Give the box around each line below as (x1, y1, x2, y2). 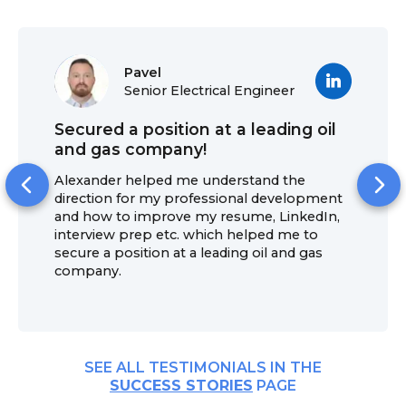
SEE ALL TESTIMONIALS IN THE (84, 358, 322, 376)
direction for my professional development (54, 189, 343, 207)
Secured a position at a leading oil (54, 119, 336, 139)
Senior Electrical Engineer (124, 82, 295, 99)
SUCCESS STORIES (110, 376, 253, 394)
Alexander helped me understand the (54, 171, 305, 188)
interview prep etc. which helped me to (54, 226, 318, 243)
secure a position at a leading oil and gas (54, 244, 323, 261)
